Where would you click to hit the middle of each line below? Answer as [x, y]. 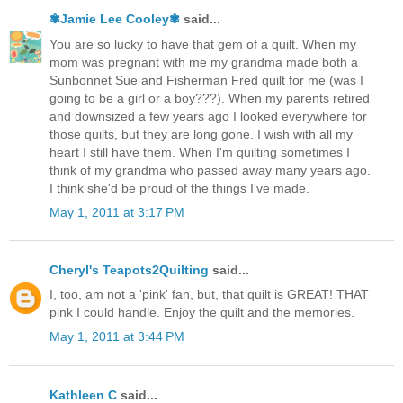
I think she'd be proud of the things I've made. [179, 188]
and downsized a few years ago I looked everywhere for [208, 116]
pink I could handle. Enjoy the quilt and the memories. [202, 313]
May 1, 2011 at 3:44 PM [117, 337]
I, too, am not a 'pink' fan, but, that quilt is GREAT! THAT [209, 295]
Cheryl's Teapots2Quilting [129, 269]
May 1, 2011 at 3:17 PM [117, 212]
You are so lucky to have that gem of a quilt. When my [203, 44]
